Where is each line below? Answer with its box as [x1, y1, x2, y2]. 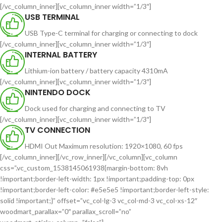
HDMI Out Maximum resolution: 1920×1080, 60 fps [25, 142, 183, 151]
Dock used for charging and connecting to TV [25, 104, 166, 113]
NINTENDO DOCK [25, 87, 91, 99]
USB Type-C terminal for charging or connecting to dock [25, 29, 198, 38]
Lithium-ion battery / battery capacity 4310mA [25, 66, 168, 75]
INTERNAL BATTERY [25, 49, 97, 61]
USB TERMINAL [25, 11, 80, 23]
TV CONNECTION [25, 124, 90, 136]
